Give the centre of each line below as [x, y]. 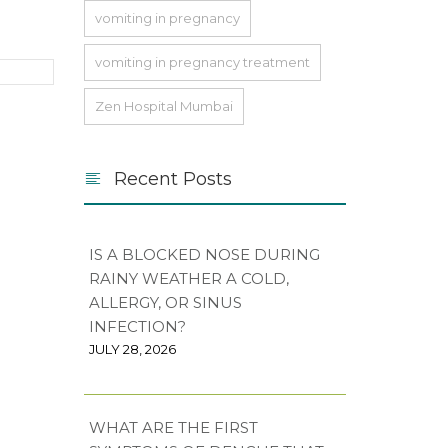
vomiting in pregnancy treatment [202, 61]
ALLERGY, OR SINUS [165, 302]
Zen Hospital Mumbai [163, 105]
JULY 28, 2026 [132, 348]
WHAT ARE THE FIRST [173, 427]
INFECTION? [137, 326]
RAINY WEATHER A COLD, [188, 278]
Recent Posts [172, 178]
